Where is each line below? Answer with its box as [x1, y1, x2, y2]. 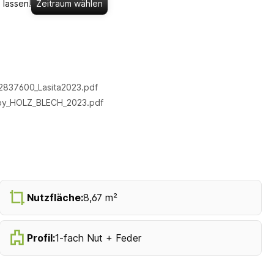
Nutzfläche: [26, 191, 83, 204]
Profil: [26, 232, 55, 245]
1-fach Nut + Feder [54, 232, 141, 245]
